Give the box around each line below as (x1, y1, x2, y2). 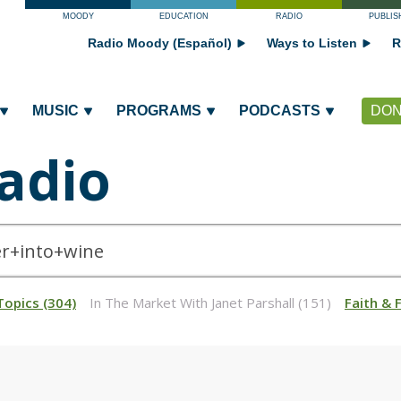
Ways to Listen (267, 36, 357, 50)
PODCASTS (239, 103, 320, 118)
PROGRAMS (116, 103, 201, 118)
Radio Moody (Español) (88, 36, 232, 50)
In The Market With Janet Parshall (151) (90, 294, 331, 311)
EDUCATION (158, 12, 209, 21)
